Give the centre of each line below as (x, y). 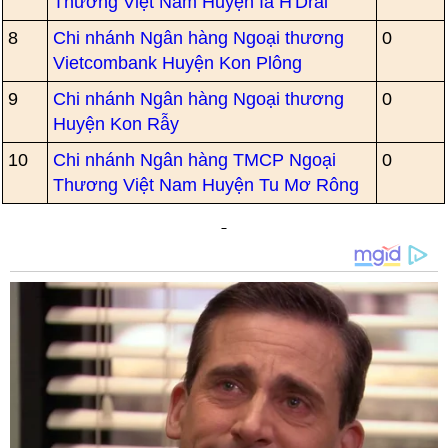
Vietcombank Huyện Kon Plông (178, 63)
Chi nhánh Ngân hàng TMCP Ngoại (195, 160)
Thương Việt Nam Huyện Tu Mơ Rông (206, 185)
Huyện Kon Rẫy (116, 124)
